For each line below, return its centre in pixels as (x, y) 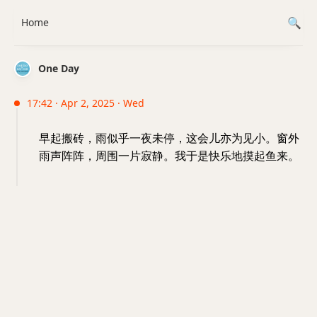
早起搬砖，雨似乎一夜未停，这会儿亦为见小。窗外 (169, 138)
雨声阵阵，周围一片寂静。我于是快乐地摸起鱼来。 (169, 156)
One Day (59, 68)
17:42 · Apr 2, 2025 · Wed (86, 103)
